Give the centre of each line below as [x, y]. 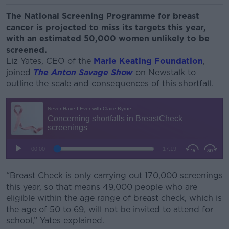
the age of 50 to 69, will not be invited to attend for [110, 209]
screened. [28, 50]
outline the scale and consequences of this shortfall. [110, 84]
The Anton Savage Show [83, 72]
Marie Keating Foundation [148, 61]
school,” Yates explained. [55, 221]
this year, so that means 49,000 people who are [102, 187]
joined [20, 72]
